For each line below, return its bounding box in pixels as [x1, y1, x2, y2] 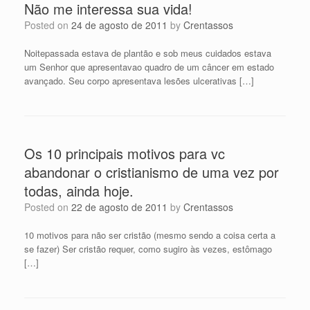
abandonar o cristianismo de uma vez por [24, 162, 279, 183]
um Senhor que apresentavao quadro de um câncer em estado [24, 60, 274, 74]
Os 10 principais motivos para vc [24, 143, 225, 164]
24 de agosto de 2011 [71, 18, 167, 33]
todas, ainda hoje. [24, 181, 134, 201]
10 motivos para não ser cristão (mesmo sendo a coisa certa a [24, 228, 275, 242]
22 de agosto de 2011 [71, 200, 167, 215]
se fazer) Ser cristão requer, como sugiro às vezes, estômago [24, 242, 272, 256]
